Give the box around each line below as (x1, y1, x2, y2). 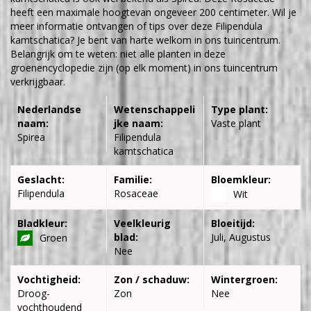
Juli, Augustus (210, 230, 271, 244)
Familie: (114, 172, 153, 186)
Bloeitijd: (210, 216, 255, 230)
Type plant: (210, 102, 268, 116)
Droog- (17, 286, 50, 300)
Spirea (17, 130, 45, 144)
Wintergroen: (210, 272, 278, 286)
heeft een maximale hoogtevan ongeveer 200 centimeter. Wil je (10, 5, 296, 19)
